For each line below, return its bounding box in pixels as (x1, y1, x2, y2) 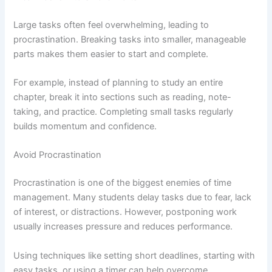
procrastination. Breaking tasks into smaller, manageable (13, 33, 246, 45)
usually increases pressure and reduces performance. (13, 221, 233, 233)
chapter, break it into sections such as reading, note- (13, 92, 232, 103)
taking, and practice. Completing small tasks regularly (13, 106, 234, 118)
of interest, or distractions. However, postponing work (13, 206, 237, 218)
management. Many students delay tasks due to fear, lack (13, 192, 252, 203)
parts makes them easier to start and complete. (13, 48, 209, 59)
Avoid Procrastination (13, 149, 102, 161)
